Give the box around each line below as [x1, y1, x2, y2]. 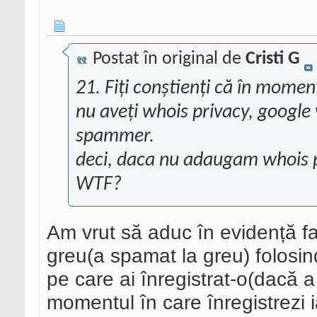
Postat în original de [88, 50, 246, 69]
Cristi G [246, 50, 300, 69]
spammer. [76, 127, 154, 147]
